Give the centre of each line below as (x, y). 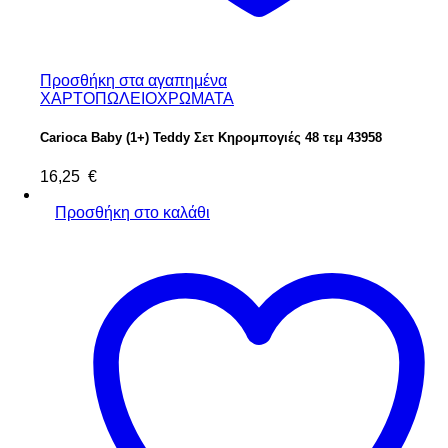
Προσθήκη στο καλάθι (132, 212)
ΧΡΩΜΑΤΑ (195, 99)
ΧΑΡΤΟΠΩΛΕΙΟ (98, 99)
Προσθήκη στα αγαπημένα (133, 81)
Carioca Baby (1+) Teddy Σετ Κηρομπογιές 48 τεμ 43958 (211, 138)
